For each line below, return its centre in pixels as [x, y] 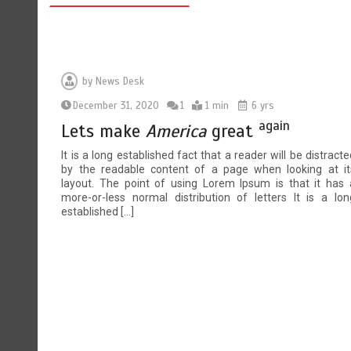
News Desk [120, 81]
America [176, 131]
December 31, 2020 [116, 105]
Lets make [104, 131]
